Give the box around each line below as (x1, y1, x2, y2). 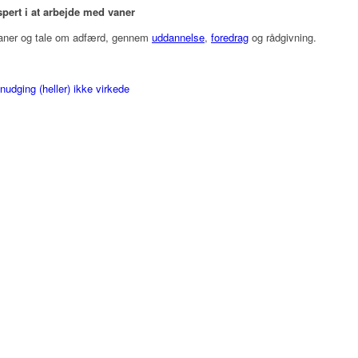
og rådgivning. (249, 29, 316, 45)
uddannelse (152, 29, 205, 45)
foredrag (211, 29, 249, 45)
